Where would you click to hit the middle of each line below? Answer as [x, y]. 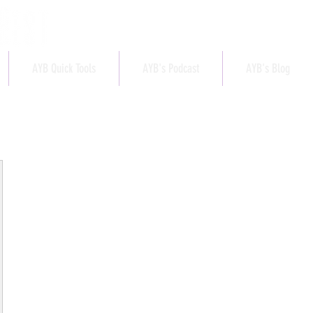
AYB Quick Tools [64, 68]
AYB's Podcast [171, 68]
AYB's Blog [268, 68]
